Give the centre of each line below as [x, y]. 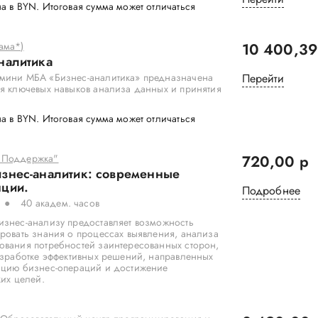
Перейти [263, 78]
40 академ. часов [58, 203]
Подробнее [271, 191]
